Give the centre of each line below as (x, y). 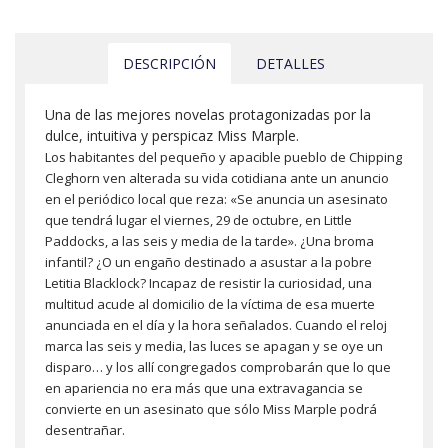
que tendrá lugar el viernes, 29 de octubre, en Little (198, 219)
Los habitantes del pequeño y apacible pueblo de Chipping (223, 156)
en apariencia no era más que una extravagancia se (204, 387)
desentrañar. (85, 429)
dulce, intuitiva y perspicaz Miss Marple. (172, 135)
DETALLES (290, 63)
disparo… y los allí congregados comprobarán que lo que (218, 366)
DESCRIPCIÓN (169, 63)
